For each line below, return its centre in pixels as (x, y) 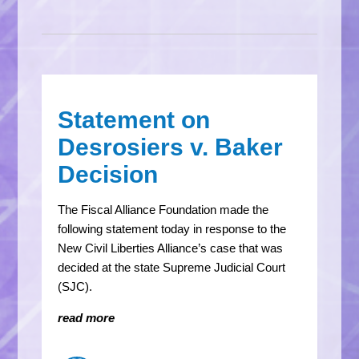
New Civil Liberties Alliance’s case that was (171, 248)
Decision (108, 174)
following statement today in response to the (172, 228)
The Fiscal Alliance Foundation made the (163, 209)
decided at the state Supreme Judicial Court (172, 267)
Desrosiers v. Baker (171, 147)
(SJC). (75, 286)
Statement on (134, 119)
